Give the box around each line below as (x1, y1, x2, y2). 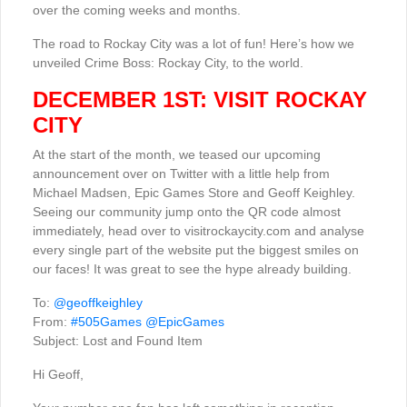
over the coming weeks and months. (33, 3, 241, 18)
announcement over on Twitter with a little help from (33, 166, 330, 182)
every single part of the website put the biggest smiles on (33, 243, 359, 258)
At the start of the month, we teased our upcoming (33, 147, 321, 163)
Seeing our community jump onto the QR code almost (33, 204, 341, 220)
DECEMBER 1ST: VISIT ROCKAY (33, 87, 367, 113)
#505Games (71, 314, 142, 330)
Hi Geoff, (33, 367, 84, 382)
